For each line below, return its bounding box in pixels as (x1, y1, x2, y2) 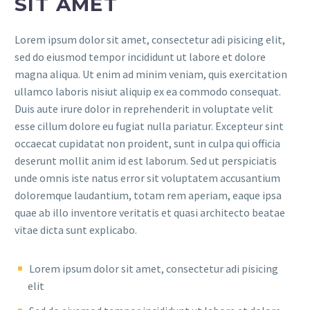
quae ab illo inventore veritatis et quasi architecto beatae (15, 205, 285, 219)
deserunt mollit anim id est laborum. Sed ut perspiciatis (15, 153, 277, 167)
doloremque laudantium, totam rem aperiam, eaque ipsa (15, 188, 282, 202)
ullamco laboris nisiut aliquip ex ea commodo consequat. (15, 84, 281, 98)
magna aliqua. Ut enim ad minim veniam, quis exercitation (15, 66, 287, 81)
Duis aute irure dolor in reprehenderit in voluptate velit (15, 101, 273, 116)
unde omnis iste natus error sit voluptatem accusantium (15, 170, 280, 185)
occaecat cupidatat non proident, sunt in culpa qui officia (15, 136, 280, 150)
